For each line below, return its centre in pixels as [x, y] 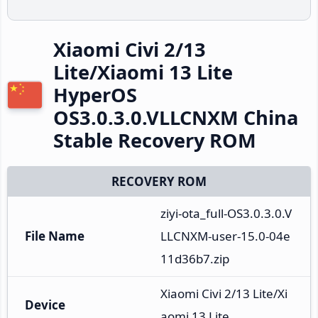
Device [45, 305]
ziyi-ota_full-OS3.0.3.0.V [226, 213]
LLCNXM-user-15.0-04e [225, 236]
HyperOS [95, 94]
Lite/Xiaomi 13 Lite [143, 72]
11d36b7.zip [195, 258]
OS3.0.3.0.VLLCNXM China [176, 117]
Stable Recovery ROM [155, 140]
